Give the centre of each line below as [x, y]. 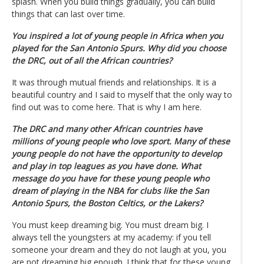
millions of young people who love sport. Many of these [121, 141]
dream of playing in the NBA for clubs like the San [110, 190]
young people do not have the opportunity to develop [117, 153]
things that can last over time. [68, 14]
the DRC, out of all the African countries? [92, 60]
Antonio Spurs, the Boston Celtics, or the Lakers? [107, 203]
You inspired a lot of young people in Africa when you [118, 35]
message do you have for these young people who [110, 178]
